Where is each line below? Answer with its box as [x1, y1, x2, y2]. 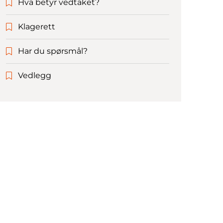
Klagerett [18, 22, 55, 32]
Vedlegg [18, 71, 51, 81]
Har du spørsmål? [18, 46, 88, 56]
